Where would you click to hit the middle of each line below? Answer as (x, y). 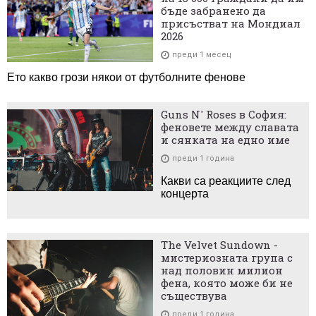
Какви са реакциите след (226, 181)
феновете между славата (230, 127)
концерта (185, 193)
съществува (194, 295)
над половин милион (222, 270)
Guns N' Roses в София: (224, 114)
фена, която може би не (227, 282)
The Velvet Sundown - (220, 244)
